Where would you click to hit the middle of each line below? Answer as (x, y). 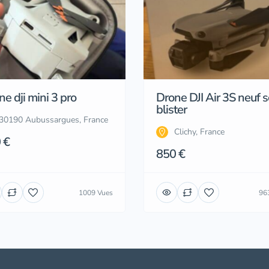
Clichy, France (199, 132)
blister (171, 110)
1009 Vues (96, 192)
